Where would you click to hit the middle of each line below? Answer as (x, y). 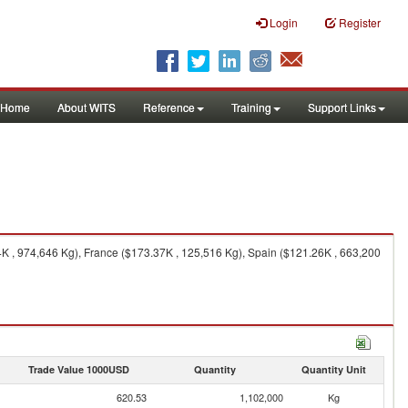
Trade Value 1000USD (78, 369)
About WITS (87, 107)
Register (360, 22)
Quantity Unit (333, 369)
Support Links (342, 107)
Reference (169, 107)
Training (251, 107)
